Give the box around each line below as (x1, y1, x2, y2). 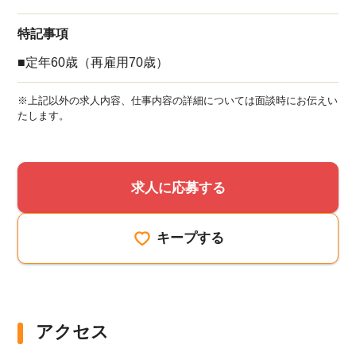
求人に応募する (130, 179, 226, 195)
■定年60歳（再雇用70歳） (17, 55, 169, 69)
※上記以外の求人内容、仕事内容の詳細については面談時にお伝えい (17, 94, 339, 106)
